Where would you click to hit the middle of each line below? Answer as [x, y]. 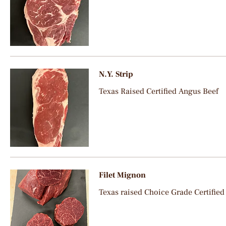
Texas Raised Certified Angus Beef [158, 91]
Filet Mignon [122, 175]
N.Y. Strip [116, 74]
